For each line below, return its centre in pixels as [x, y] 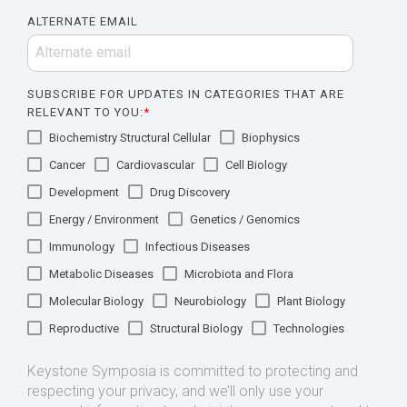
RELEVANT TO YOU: [85, 112]
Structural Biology [196, 328]
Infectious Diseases [198, 247]
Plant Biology [311, 301]
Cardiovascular [155, 165]
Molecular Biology [96, 301]
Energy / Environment [104, 219]
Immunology [82, 247]
